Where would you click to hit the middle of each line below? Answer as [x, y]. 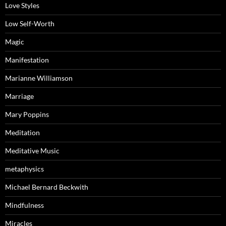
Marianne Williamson [39, 78]
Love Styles [22, 6]
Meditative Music [32, 151]
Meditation [22, 133]
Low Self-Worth [30, 24]
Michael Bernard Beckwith [47, 187]
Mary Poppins [27, 115]
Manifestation [27, 60]
